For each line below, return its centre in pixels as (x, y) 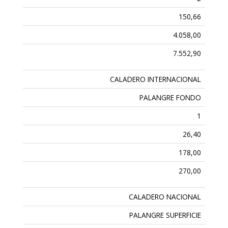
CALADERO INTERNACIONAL (156, 79)
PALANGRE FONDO (170, 98)
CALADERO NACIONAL (165, 197)
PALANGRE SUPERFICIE (165, 215)
